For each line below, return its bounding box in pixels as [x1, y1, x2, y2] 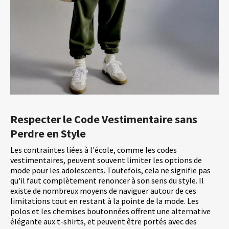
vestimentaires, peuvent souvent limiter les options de [10, 154, 202, 165]
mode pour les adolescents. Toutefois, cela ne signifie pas [10, 165, 211, 175]
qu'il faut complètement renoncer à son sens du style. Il [10, 175, 204, 186]
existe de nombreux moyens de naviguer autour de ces [10, 185, 196, 196]
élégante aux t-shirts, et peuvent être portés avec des [10, 216, 197, 226]
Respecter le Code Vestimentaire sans [10, 111, 197, 126]
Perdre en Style [10, 126, 86, 141]
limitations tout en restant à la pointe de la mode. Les [10, 195, 199, 206]
